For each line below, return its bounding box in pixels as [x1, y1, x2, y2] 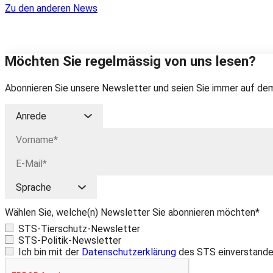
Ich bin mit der [18, 246, 82, 258]
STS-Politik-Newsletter [18, 235, 121, 247]
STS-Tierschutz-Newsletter [18, 223, 140, 235]
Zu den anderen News [5, 2, 97, 14]
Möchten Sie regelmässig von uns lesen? [5, 52, 256, 69]
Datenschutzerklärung [82, 246, 176, 258]
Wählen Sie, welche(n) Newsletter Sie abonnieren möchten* [5, 207, 260, 219]
